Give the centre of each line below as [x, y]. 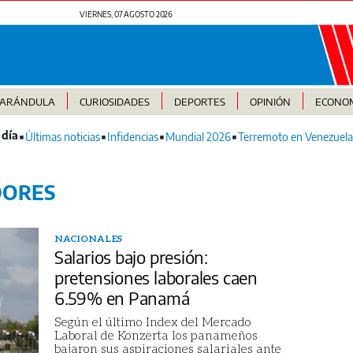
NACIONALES [88, 239]
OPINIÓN [270, 102]
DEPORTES [199, 102]
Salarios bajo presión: [131, 257]
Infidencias [133, 137]
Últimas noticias [63, 137]
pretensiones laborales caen [156, 278]
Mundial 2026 [198, 137]
